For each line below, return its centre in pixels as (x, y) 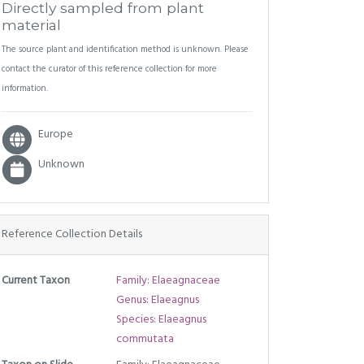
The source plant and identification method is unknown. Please (125, 50)
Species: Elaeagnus (161, 319)
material (31, 25)
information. (25, 89)
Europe (56, 134)
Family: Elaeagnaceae (168, 280)
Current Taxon (36, 280)
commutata (145, 339)
